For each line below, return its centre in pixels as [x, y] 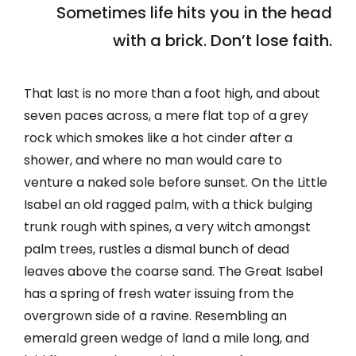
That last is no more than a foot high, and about [172, 94]
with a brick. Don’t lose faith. [222, 41]
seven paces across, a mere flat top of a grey [166, 116]
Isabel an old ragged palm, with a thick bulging [168, 205]
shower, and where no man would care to [153, 161]
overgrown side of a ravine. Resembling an [155, 316]
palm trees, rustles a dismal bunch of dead [157, 250]
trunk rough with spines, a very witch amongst [167, 227]
